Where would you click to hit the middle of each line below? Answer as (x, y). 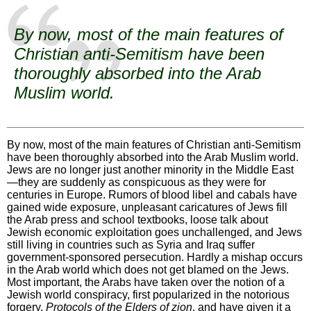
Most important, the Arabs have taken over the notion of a (146, 282)
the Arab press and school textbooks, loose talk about (137, 219)
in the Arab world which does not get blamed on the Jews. (148, 269)
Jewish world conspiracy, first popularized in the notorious (148, 294)
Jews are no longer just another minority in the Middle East (150, 169)
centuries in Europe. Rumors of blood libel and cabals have (152, 194)
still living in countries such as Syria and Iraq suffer (131, 244)
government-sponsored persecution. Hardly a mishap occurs (155, 257)
